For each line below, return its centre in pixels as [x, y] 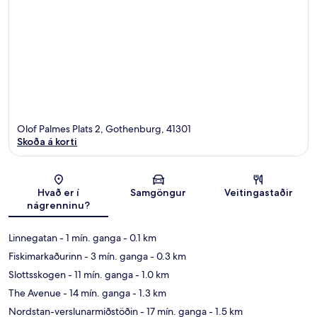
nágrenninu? [59, 205]
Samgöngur [158, 192]
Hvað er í [59, 192]
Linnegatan [33, 237]
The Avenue [35, 293]
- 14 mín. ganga [96, 293]
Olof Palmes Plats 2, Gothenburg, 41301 [104, 128]
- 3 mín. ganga [115, 256]
